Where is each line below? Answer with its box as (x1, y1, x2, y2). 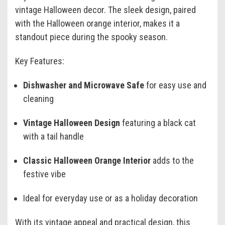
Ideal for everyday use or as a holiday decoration (23, 193, 198, 204)
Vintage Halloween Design (23, 118, 121, 129)
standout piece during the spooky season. (15, 32, 168, 43)
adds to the (151, 155, 194, 166)
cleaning (23, 93, 54, 104)
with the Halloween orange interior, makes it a (15, 18, 180, 29)
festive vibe (23, 169, 66, 180)
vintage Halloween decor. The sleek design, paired (15, 5, 196, 16)
